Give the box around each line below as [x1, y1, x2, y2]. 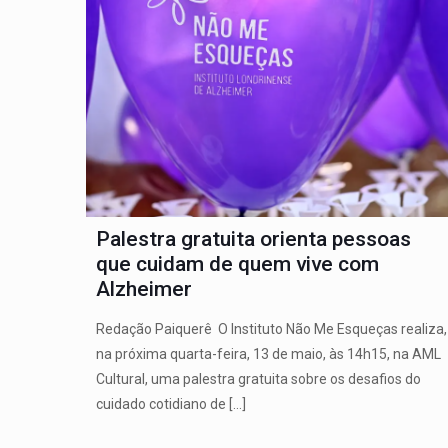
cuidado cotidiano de [95, 396, 226, 413]
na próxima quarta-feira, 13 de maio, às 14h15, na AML [95, 346, 441, 363]
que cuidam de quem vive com [95, 252, 379, 277]
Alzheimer [95, 277, 192, 302]
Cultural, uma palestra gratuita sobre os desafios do [95, 371, 421, 388]
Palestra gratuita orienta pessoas [95, 227, 411, 252]
